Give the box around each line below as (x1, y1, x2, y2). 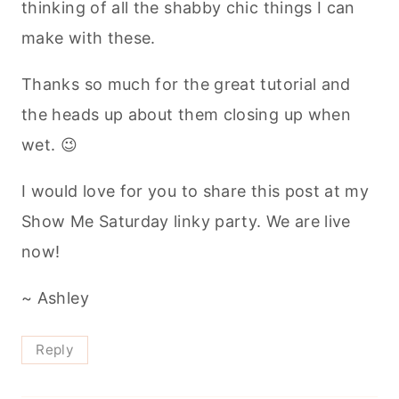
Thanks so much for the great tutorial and (21, 75, 351, 94)
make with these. (21, 28, 156, 48)
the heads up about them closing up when (21, 105, 352, 125)
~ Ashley (21, 289, 89, 308)
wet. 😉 (21, 135, 78, 155)
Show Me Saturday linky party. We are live (21, 212, 351, 232)
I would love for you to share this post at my (21, 182, 370, 201)
